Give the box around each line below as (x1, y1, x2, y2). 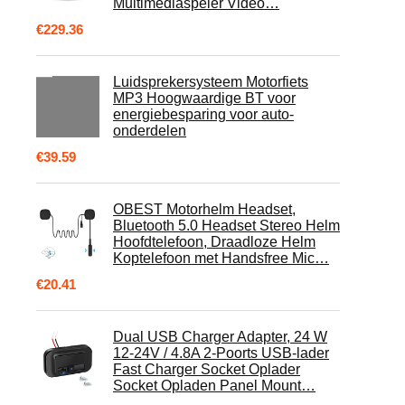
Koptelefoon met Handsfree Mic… (113, 250, 329, 266)
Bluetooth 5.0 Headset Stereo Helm (113, 218, 340, 233)
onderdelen (113, 123, 186, 138)
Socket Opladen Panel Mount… (113, 378, 316, 393)
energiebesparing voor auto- (113, 107, 294, 122)
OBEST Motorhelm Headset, (113, 202, 296, 217)
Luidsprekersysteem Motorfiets (113, 74, 308, 89)
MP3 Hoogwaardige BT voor (113, 90, 296, 106)
